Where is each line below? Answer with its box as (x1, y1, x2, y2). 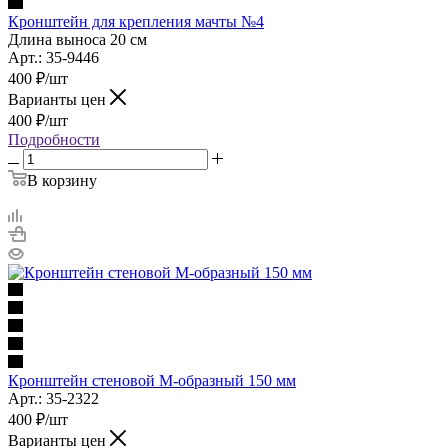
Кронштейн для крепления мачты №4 (8, 12, 264, 30)
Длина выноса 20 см (8, 30, 147, 48)
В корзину (27, 171, 97, 189)
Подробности (8, 130, 100, 148)
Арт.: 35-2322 (8, 389, 99, 407)
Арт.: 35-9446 (8, 48, 99, 66)
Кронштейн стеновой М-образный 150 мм (8, 371, 296, 389)
